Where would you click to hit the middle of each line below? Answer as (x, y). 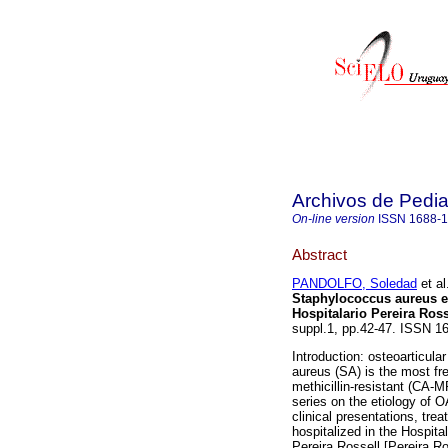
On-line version (333, 219)
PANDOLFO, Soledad (354, 284)
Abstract (319, 254)
